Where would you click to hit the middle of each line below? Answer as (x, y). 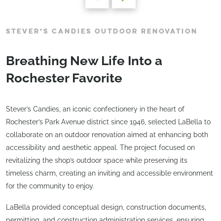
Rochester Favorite (64, 78)
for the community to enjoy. (50, 186)
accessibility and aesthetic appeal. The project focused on (100, 147)
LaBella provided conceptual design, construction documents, (106, 207)
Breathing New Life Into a (84, 60)
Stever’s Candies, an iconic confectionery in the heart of (95, 109)
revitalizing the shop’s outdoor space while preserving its (97, 160)
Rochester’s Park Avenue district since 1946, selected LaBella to (108, 122)
